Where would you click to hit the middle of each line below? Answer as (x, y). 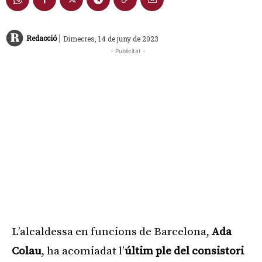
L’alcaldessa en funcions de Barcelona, (111, 232)
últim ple (148, 251)
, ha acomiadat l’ (83, 251)
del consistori (209, 251)
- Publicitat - (128, 51)
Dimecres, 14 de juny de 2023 (111, 38)
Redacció (42, 38)
